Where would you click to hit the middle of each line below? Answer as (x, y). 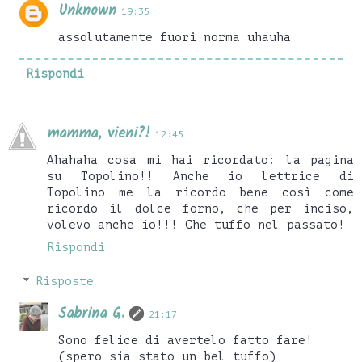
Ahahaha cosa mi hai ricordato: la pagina (200, 160)
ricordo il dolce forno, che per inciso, (200, 209)
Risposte (65, 281)
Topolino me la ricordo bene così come (200, 193)
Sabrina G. (92, 314)
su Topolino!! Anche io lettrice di (200, 177)
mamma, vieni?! (99, 134)
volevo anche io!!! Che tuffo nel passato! (196, 225)
